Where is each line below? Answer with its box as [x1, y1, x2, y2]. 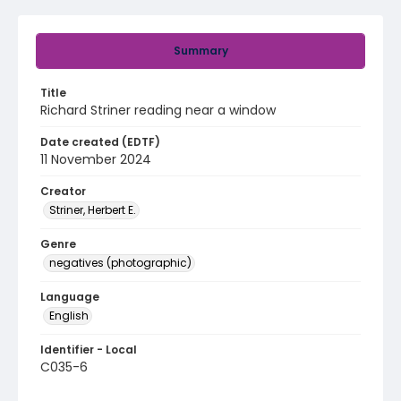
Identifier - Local [40, 342, 137, 357]
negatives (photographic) [49, 255, 192, 270]
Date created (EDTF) [40, 134, 160, 149]
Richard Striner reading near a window [40, 101, 276, 119]
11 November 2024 [40, 150, 151, 168]
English [49, 308, 89, 323]
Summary [173, 43, 228, 58]
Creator [40, 183, 86, 199]
